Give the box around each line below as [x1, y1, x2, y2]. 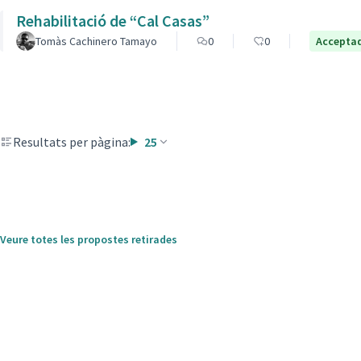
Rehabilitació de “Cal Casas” [16, 10, 210, 31]
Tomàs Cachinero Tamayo [35, 34, 157, 48]
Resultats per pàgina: [13, 134, 131, 150]
